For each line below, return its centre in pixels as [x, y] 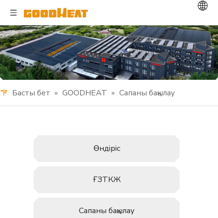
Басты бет [31, 93]
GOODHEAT [85, 93]
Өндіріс [107, 148]
